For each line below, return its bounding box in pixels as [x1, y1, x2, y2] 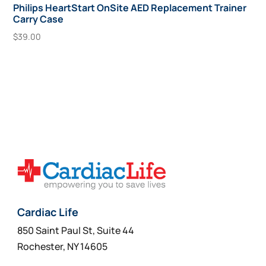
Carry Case [13, 12, 64, 26]
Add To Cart [23, 56, 76, 70]
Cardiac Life [17, 205, 79, 220]
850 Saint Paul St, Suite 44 [17, 224, 135, 237]
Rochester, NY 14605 [17, 240, 108, 254]
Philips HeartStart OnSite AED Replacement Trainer [13, 1, 247, 15]
